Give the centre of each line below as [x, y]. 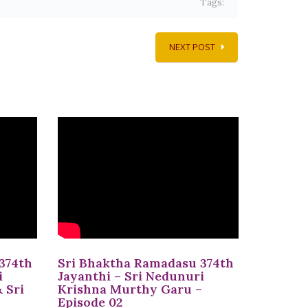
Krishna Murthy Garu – [130, 289]
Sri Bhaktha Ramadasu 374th [145, 263]
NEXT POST [192, 47]
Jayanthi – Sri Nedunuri [131, 276]
